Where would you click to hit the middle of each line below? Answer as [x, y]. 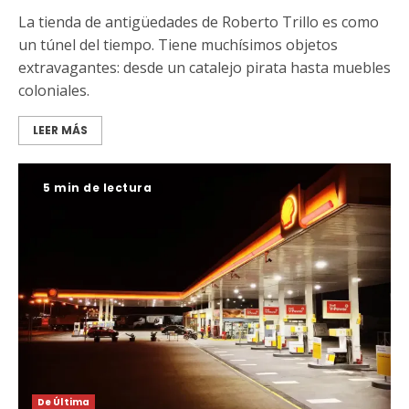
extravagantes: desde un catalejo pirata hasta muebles [204, 68]
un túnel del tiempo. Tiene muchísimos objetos [178, 45]
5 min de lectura [97, 188]
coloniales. [54, 91]
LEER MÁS [60, 131]
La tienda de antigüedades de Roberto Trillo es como [199, 22]
